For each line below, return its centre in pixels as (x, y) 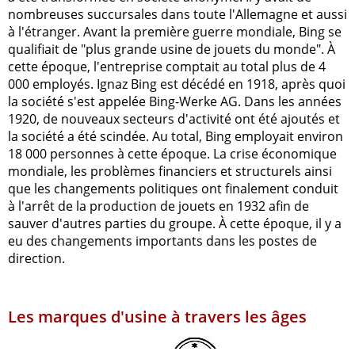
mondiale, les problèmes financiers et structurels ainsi (170, 171)
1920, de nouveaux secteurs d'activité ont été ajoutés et (174, 118)
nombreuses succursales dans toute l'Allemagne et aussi (177, 14)
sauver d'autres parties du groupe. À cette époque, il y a (175, 223)
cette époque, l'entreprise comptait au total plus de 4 (167, 66)
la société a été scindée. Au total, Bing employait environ (176, 136)
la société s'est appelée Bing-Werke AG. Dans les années (175, 101)
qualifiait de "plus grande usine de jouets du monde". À (172, 49)
